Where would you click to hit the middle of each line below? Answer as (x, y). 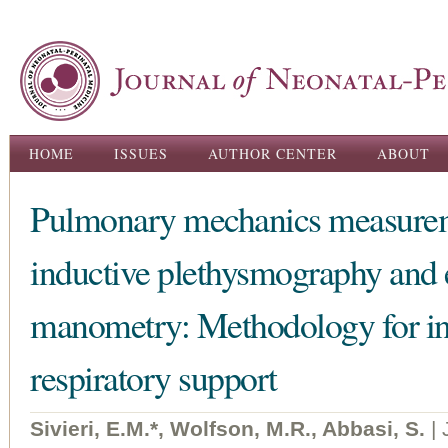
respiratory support (153, 377)
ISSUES (141, 153)
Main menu (58, 149)
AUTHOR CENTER (272, 153)
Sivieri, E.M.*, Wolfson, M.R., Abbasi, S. (227, 428)
